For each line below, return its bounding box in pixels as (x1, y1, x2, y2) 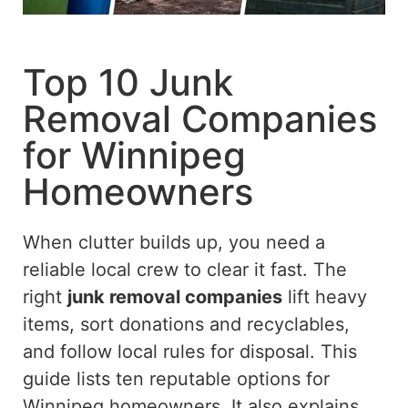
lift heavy (282, 285, 367, 308)
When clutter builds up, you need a (23, 230, 325, 253)
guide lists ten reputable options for (23, 367, 330, 390)
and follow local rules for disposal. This (23, 340, 357, 362)
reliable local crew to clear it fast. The (23, 258, 347, 280)
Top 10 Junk (23, 59, 233, 105)
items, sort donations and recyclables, (23, 312, 350, 335)
